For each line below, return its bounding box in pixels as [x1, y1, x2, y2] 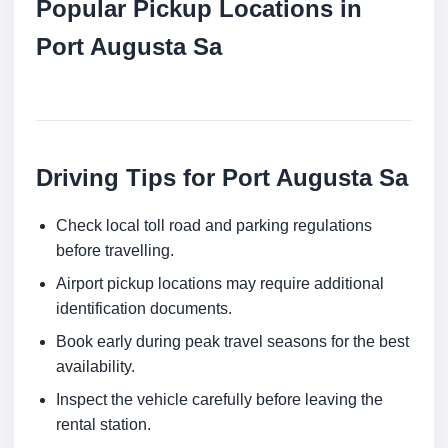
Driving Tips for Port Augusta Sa [36, 164, 408, 192]
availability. [56, 358, 135, 376]
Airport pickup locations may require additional [56, 275, 384, 293]
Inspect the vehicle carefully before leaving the [56, 391, 383, 409]
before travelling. [56, 242, 174, 260]
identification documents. [56, 300, 232, 318]
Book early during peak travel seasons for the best [56, 333, 409, 351]
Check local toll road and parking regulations [56, 217, 372, 235]
